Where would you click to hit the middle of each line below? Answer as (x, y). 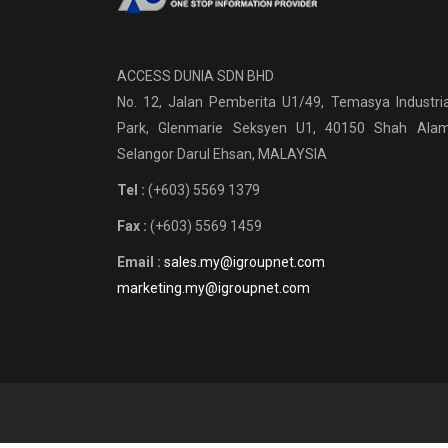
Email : (140, 261)
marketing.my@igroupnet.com (213, 287)
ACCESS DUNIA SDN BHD (195, 75)
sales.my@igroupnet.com (244, 261)
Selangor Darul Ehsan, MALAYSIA (222, 153)
